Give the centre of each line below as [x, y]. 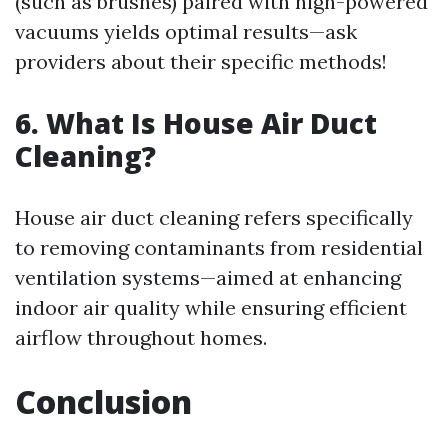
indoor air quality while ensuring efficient [211, 308]
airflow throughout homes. [141, 338]
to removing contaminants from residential [219, 248]
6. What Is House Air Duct [196, 123]
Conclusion [103, 402]
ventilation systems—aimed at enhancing [208, 278]
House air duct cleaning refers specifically [214, 218]
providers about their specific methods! [201, 62]
